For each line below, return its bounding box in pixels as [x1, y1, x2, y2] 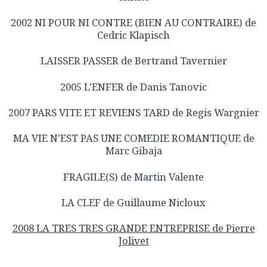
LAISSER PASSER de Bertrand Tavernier [40, 54, 227, 68]
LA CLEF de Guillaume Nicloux [61, 195, 206, 209]
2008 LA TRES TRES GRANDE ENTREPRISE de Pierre [12, 221, 255, 235]
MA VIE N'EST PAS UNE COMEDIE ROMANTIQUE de [13, 131, 254, 145]
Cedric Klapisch [97, 28, 170, 42]
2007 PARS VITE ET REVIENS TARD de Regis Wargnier [8, 105, 259, 120]
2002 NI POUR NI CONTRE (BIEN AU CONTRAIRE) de [11, 15, 256, 30]
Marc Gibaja [105, 144, 162, 158]
